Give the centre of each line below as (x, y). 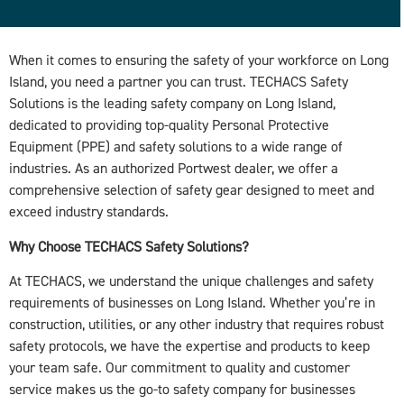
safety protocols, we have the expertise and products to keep (189, 347)
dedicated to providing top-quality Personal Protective (169, 126)
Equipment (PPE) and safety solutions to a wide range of (176, 147)
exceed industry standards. (89, 212)
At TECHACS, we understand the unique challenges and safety (191, 282)
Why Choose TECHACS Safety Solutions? (129, 247)
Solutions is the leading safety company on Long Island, (172, 104)
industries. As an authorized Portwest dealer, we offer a (174, 169)
